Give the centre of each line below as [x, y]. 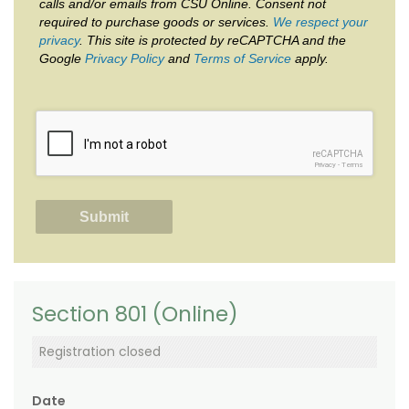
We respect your [320, 21]
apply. [310, 58]
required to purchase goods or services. [156, 21]
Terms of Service [242, 58]
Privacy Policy [125, 58]
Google [62, 58]
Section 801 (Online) [135, 315]
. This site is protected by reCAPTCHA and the [213, 40]
